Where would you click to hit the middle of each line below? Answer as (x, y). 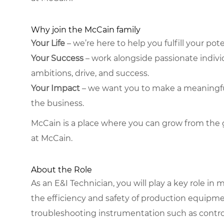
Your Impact (55, 88)
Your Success (57, 58)
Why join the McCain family (86, 29)
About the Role (61, 169)
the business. (57, 103)
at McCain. (52, 138)
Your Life (48, 43)
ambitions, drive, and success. (90, 73)
